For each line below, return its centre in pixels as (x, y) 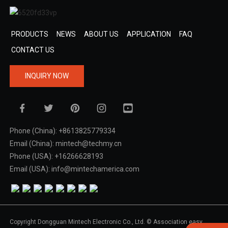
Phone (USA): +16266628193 (56, 156)
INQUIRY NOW (47, 76)
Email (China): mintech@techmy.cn (65, 143)
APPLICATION (149, 34)
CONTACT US (33, 50)
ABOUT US (101, 34)
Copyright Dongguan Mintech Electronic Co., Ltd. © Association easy (106, 222)
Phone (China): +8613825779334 (62, 131)
